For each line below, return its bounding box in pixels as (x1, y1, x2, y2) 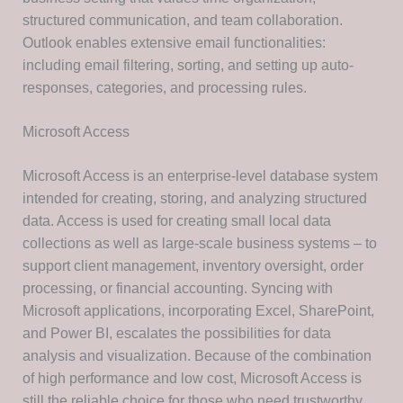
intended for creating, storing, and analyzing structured (22, 191, 367, 207)
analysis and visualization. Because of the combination (22, 348, 372, 364)
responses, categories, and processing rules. (22, 80, 307, 96)
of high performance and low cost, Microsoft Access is (22, 371, 362, 387)
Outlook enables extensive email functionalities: (22, 35, 326, 51)
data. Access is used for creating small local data (22, 213, 331, 229)
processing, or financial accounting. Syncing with (22, 281, 333, 297)
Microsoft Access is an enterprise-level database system (22, 168, 378, 184)
